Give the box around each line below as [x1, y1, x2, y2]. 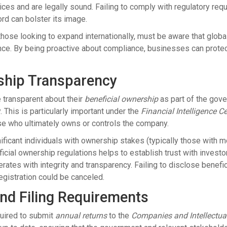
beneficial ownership [85, 94, 158, 104]
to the [107, 211, 131, 221]
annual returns [55, 211, 107, 221]
